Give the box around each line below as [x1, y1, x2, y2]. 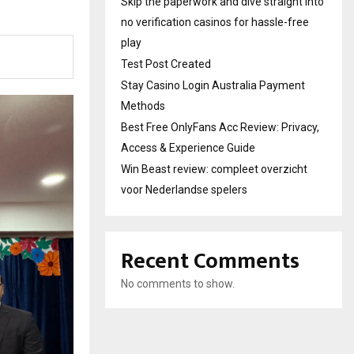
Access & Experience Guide [121, 141, 255, 154]
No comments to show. [121, 277, 235, 290]
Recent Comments [121, 243, 299, 280]
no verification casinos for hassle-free [121, 16, 309, 28]
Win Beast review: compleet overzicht [121, 163, 307, 175]
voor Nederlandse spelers [121, 183, 247, 196]
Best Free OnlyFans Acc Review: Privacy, [121, 121, 319, 134]
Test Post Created [121, 58, 211, 70]
